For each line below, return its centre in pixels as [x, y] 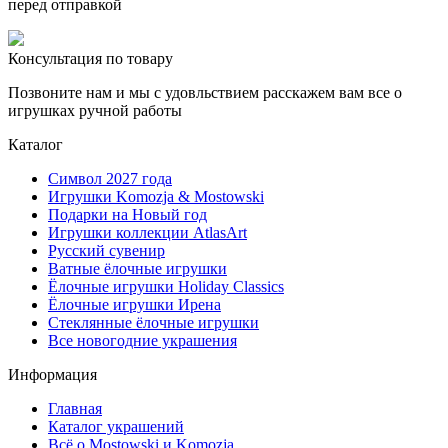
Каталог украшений [116, 426]
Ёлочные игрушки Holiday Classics [166, 286]
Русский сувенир [106, 250]
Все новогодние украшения [142, 340]
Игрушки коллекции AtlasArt [147, 232]
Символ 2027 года [110, 178]
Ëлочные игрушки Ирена [134, 304]
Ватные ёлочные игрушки [137, 268]
